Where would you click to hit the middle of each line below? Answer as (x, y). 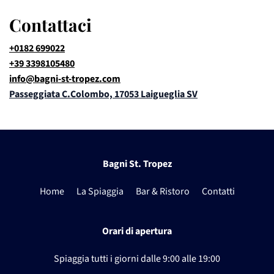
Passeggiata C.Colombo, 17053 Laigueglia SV (103, 94)
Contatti (218, 192)
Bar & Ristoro (162, 192)
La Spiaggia (100, 192)
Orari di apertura (137, 231)
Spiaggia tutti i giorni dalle (108, 259)
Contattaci (50, 25)
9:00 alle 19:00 (191, 259)
